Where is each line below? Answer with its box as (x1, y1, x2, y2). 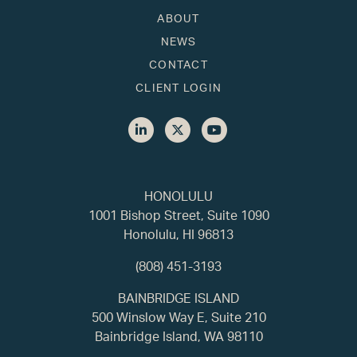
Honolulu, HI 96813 (124, 225, 233, 242)
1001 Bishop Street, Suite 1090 (88, 206, 269, 223)
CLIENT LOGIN (135, 80, 222, 94)
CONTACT (149, 57, 208, 71)
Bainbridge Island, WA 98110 (94, 327, 263, 344)
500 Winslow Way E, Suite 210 (91, 308, 266, 325)
